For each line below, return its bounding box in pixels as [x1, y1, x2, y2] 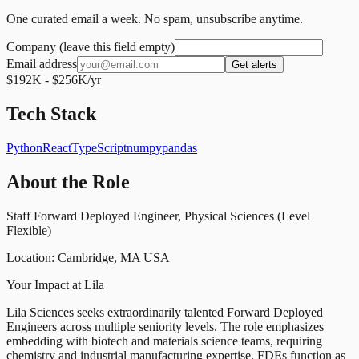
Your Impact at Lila [6, 277, 104, 292]
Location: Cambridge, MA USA [6, 250, 170, 264]
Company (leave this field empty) [6, 39, 175, 54]
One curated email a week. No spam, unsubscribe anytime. [6, 11, 303, 26]
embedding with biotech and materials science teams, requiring [6, 333, 322, 348]
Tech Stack [6, 103, 96, 124]
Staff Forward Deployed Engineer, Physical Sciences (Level [6, 208, 310, 223]
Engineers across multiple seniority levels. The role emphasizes [6, 319, 324, 333]
